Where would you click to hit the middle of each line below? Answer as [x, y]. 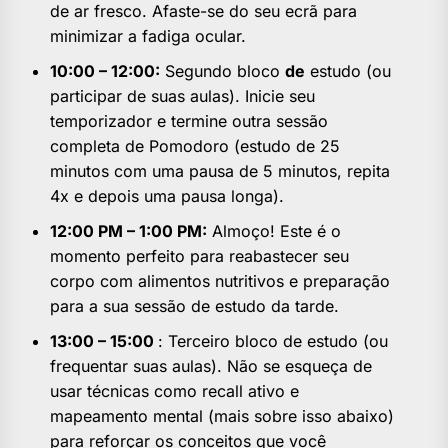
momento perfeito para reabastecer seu [199, 256]
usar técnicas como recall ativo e [174, 391]
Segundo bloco [222, 71]
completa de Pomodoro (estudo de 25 [195, 146]
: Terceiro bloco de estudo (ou [273, 341]
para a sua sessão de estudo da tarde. [194, 306]
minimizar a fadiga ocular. [148, 36]
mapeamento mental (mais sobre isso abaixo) [222, 416]
